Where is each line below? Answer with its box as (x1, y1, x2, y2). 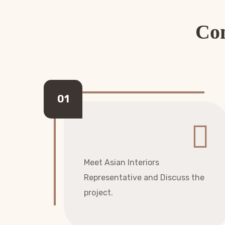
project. (84, 188, 113, 197)
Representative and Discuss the (84, 173, 204, 182)
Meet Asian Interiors (84, 158, 159, 167)
